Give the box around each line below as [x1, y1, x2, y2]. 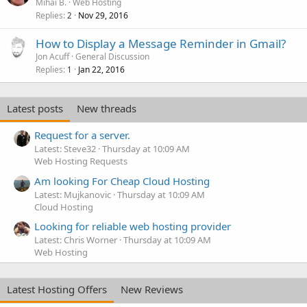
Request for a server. [34, 128, 130, 143]
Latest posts [7, 101, 63, 115]
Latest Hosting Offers [7, 282, 107, 296]
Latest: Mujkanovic [34, 188, 111, 201]
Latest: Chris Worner [34, 233, 117, 246]
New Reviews [121, 282, 183, 296]
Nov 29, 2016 [78, 10, 128, 21]
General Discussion [75, 51, 149, 62]
